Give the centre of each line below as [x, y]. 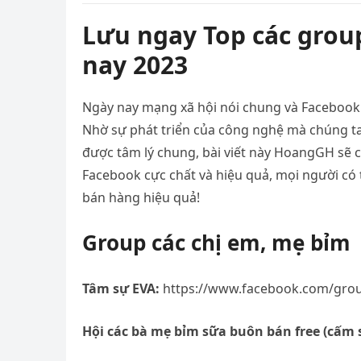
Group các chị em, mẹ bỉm [216, 243]
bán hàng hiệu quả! [141, 197]
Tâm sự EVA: [121, 288]
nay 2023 [135, 65]
